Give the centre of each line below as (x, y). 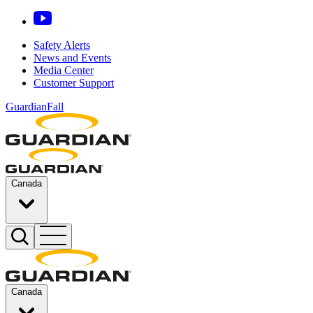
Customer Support (74, 82)
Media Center (64, 70)
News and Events (72, 57)
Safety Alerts (62, 45)
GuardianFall (35, 106)
